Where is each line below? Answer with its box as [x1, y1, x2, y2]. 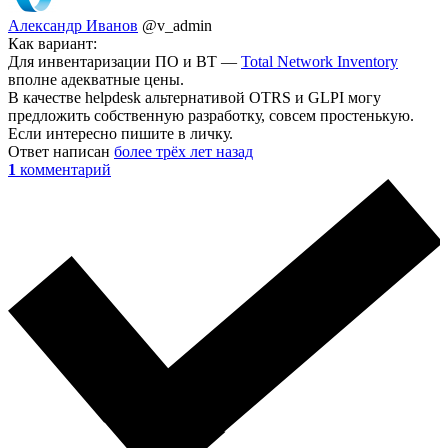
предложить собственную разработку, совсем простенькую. [8, 106, 414, 124]
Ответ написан [8, 142, 114, 160]
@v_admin [142, 16, 212, 34]
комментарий [20, 160, 111, 178]
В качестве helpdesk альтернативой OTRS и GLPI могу [8, 88, 381, 106]
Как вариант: [8, 34, 97, 52]
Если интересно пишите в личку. [8, 124, 233, 142]
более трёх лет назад [114, 142, 253, 160]
